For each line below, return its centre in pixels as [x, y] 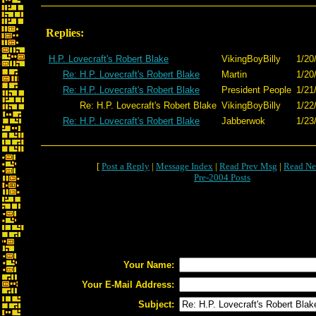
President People [256, 90]
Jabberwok [243, 121]
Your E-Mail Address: [128, 285]
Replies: [65, 33]
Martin [234, 74]
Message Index [184, 166]
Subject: [156, 304]
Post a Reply [126, 166]
